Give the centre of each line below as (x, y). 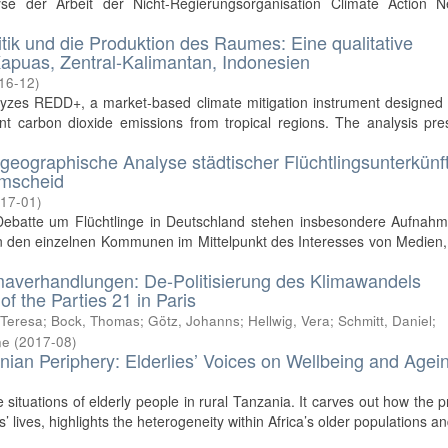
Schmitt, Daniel (385, 320)
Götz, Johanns (194, 320)
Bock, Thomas (96, 320)
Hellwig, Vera (289, 320)
